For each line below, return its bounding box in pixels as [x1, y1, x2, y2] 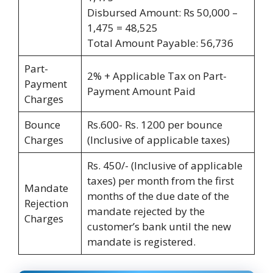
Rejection [24, 196, 68, 211]
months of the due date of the [87, 189, 229, 204]
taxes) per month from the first [87, 174, 234, 188]
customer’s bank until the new [87, 219, 231, 234]
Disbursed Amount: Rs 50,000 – [87, 5, 238, 20]
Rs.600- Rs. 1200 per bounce [87, 118, 222, 132]
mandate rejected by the [87, 204, 205, 219]
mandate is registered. [87, 235, 196, 249]
